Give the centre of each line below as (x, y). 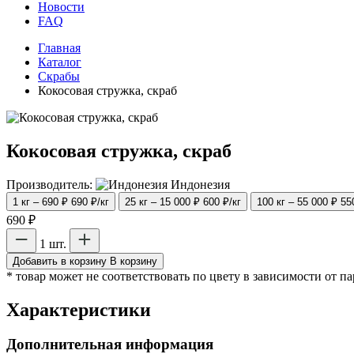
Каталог (60, 62)
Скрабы (59, 76)
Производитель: (49, 184)
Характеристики (79, 309)
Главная (59, 47)
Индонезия (200, 184)
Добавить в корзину (60, 261)
